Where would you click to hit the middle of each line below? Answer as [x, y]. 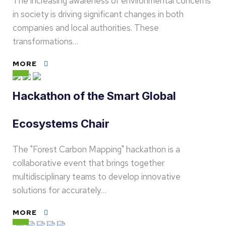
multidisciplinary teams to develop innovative [97, 177]
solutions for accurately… [59, 190]
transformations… [45, 41]
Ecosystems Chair [61, 124]
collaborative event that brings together [89, 163]
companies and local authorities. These [86, 28]
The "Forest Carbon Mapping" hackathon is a [96, 149]
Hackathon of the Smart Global [94, 96]
